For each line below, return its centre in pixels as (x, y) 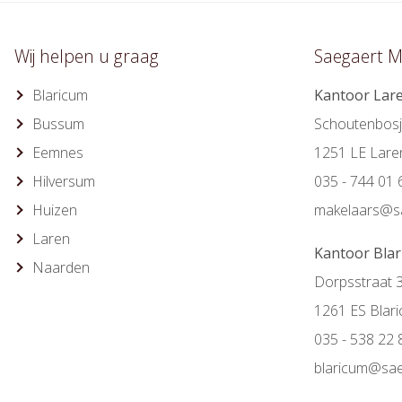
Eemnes (58, 153)
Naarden (61, 267)
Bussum (58, 124)
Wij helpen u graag (87, 56)
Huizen (55, 210)
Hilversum (64, 181)
